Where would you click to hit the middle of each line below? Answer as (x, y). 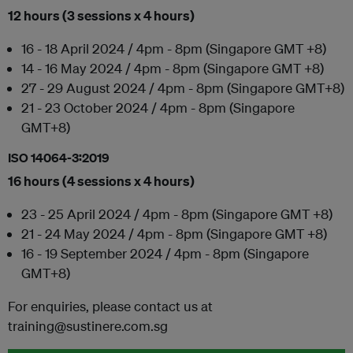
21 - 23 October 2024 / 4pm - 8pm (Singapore (158, 108)
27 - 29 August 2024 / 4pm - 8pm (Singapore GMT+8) (183, 88)
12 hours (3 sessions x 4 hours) (101, 15)
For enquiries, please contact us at (110, 306)
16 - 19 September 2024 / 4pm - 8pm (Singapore (165, 253)
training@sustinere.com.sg (88, 326)
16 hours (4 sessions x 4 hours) (101, 181)
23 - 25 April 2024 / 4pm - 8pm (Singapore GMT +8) (177, 214)
